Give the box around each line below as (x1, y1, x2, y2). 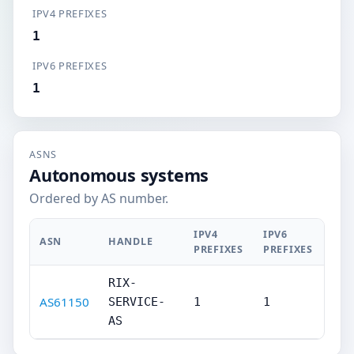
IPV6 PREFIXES (32, 58, 107, 73)
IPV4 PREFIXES (32, 6, 107, 21)
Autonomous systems (29, 164, 209, 186)
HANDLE (108, 235, 153, 248)
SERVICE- (108, 295, 165, 309)
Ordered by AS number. (29, 190, 168, 207)
